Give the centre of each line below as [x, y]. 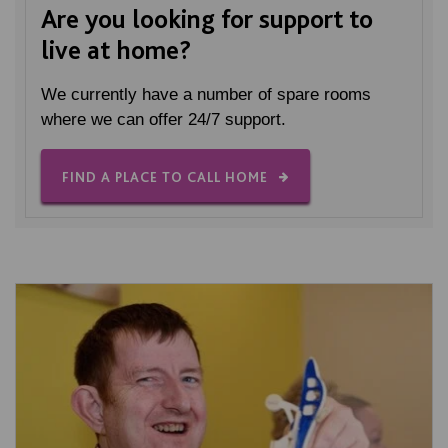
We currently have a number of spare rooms [206, 94]
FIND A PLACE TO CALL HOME [165, 177]
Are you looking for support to [207, 18]
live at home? [116, 49]
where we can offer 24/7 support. [163, 119]
